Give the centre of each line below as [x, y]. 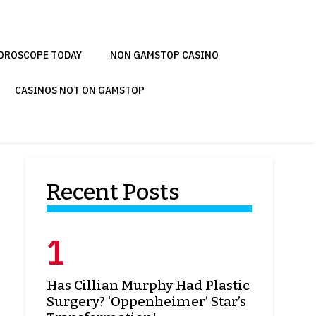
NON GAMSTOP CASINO [164, 55]
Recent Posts [113, 192]
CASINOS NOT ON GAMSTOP [80, 90]
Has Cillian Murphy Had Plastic [148, 286]
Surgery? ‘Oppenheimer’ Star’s [146, 302]
